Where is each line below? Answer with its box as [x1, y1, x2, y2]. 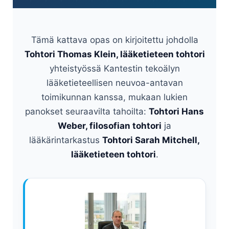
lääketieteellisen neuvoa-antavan [46, 78, 183, 88]
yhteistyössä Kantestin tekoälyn [49, 63, 180, 74]
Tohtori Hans [149, 106, 204, 117]
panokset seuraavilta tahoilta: [25, 106, 149, 117]
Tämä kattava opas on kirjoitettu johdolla [31, 35, 198, 45]
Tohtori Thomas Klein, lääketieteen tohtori [24, 49, 205, 60]
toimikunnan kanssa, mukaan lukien [41, 92, 188, 103]
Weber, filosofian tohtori [58, 121, 162, 131]
